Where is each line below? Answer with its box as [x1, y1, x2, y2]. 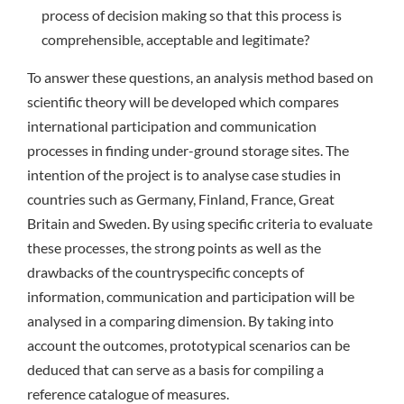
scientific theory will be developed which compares [26, 93, 339, 111]
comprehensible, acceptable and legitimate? [41, 30, 309, 48]
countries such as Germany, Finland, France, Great [26, 190, 335, 208]
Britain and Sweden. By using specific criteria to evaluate [26, 215, 372, 233]
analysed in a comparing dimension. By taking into [26, 312, 334, 330]
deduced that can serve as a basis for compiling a [26, 361, 324, 379]
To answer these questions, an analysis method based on [26, 69, 373, 87]
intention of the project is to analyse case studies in [26, 166, 341, 184]
